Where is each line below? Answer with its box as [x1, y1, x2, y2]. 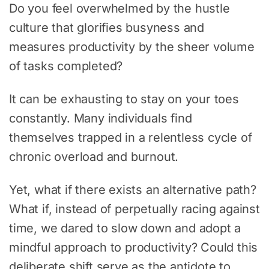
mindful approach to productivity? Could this [9, 240, 258, 255]
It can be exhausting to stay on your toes [9, 91, 239, 106]
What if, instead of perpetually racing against [9, 201, 260, 216]
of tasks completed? [9, 58, 123, 73]
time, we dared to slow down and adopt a [9, 220, 241, 235]
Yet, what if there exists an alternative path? [9, 182, 256, 197]
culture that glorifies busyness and [9, 20, 204, 35]
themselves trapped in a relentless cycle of [9, 130, 252, 145]
